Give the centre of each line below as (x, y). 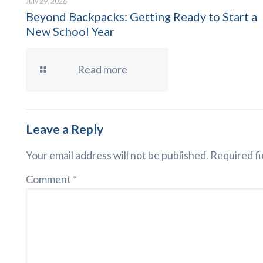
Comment (49, 179)
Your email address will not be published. (117, 155)
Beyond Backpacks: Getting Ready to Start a (141, 16)
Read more (102, 69)
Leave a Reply (65, 129)
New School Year (70, 31)
